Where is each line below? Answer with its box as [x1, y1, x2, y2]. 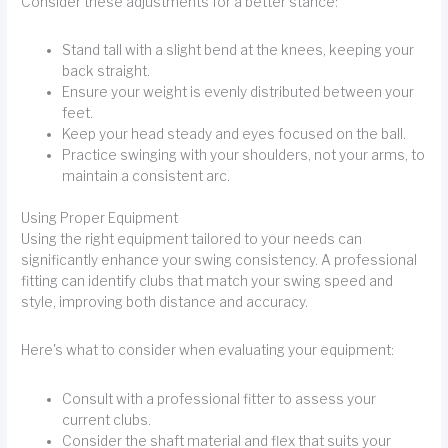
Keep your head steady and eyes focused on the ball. [62, 126, 407, 143]
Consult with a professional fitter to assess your [62, 390, 377, 407]
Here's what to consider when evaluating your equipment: [21, 342, 395, 359]
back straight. [62, 63, 151, 80]
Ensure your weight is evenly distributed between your [62, 84, 415, 101]
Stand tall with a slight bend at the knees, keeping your [62, 42, 415, 59]
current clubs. [62, 411, 152, 428]
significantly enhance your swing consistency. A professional [21, 251, 418, 268]
